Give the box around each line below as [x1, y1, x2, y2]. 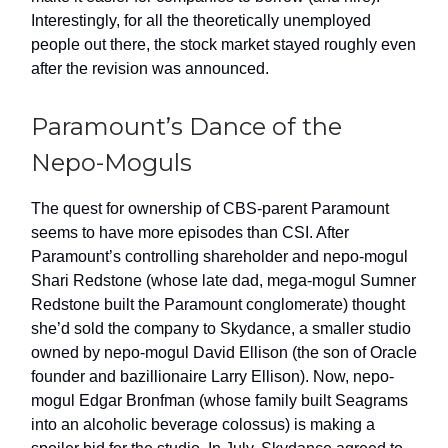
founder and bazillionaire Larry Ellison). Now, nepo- [31, 367, 394, 385]
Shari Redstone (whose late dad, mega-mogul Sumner [31, 271, 416, 289]
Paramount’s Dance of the [31, 111, 342, 141]
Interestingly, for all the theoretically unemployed [31, 11, 371, 29]
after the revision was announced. [31, 59, 269, 77]
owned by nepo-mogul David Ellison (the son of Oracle [31, 343, 417, 361]
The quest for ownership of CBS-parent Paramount [31, 199, 389, 217]
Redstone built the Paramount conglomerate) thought [31, 295, 405, 313]
